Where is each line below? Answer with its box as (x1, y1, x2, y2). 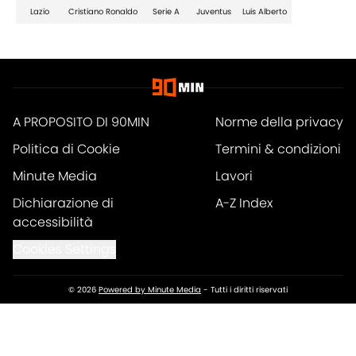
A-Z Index (215, 194, 273, 213)
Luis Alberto (242, 6, 287, 18)
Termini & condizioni (215, 140, 341, 159)
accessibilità (13, 213, 93, 232)
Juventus (196, 6, 231, 18)
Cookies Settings (13, 240, 116, 259)
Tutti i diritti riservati (211, 284, 288, 296)
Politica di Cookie (13, 140, 120, 159)
